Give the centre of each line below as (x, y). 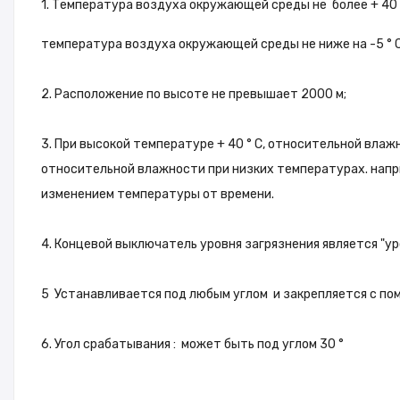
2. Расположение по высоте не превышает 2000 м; (194, 94)
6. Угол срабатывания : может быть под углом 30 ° (192, 344)
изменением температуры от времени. (158, 194)
